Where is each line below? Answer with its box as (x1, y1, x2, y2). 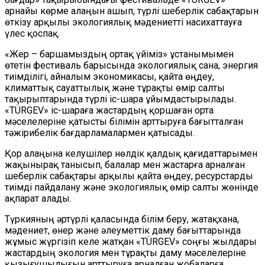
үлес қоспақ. (5, 28, 60, 39)
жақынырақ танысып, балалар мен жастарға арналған (5, 159, 245, 170)
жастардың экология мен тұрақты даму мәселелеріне (5, 247, 246, 258)
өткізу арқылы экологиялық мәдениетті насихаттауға (5, 17, 242, 28)
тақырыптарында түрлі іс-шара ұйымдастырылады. (5, 93, 236, 105)
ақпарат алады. (5, 193, 72, 204)
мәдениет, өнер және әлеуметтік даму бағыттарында (5, 225, 241, 236)
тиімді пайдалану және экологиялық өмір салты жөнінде (5, 182, 258, 193)
